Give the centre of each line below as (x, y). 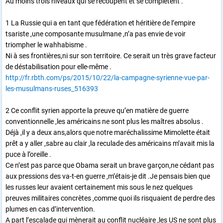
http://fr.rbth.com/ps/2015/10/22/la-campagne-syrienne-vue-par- (108, 77)
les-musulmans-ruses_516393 (52, 88)
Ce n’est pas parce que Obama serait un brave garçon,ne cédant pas (110, 165)
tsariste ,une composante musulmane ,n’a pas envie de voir (96, 34)
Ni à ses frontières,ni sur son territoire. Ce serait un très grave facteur (111, 56)
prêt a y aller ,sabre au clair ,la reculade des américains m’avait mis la (110, 143)
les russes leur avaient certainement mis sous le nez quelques (99, 187)
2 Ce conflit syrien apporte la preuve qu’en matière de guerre (97, 110)
